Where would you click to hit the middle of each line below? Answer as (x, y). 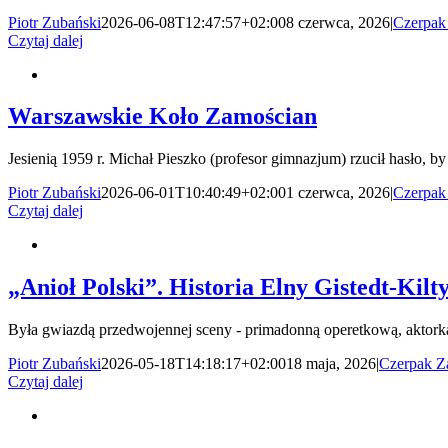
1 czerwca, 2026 (338, 193)
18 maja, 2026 (331, 364)
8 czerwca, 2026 (338, 22)
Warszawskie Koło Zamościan (162, 116)
